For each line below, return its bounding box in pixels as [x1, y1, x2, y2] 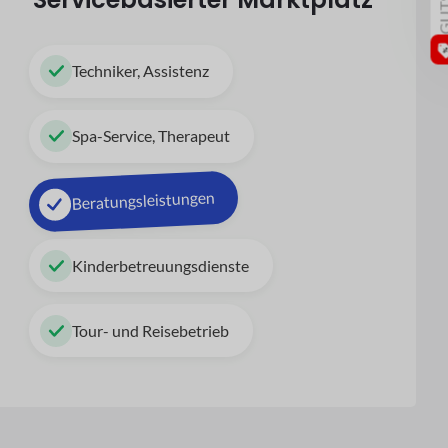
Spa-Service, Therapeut [71, 126, 230, 146]
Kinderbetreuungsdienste [71, 255, 249, 275]
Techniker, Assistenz [71, 61, 209, 81]
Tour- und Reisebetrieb [71, 320, 229, 340]
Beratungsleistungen [71, 187, 216, 213]
